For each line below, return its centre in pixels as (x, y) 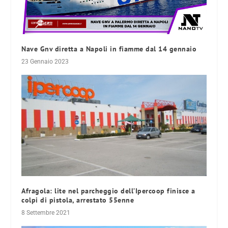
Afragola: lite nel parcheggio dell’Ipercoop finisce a (108, 191)
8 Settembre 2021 (46, 213)
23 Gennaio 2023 (45, 61)
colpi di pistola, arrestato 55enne (78, 200)
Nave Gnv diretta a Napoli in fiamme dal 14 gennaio (109, 49)
